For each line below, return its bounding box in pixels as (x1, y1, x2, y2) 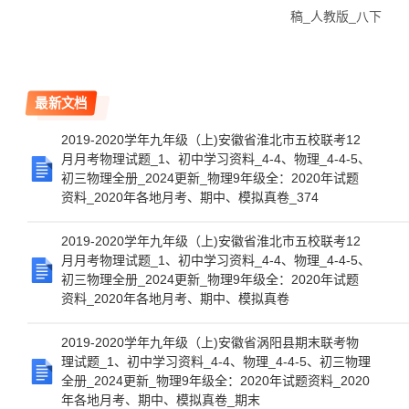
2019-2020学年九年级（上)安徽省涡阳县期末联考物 (61, 335, 359, 350)
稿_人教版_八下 (290, 9, 382, 24)
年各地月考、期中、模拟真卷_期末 (61, 393, 260, 407)
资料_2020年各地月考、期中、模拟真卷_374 (61, 190, 319, 204)
